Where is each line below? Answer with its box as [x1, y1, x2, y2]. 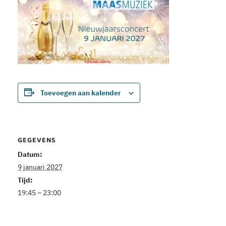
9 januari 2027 [17, 162, 63, 172]
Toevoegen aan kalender [40, 88, 121, 97]
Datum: [17, 150, 42, 159]
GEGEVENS [17, 135, 56, 147]
